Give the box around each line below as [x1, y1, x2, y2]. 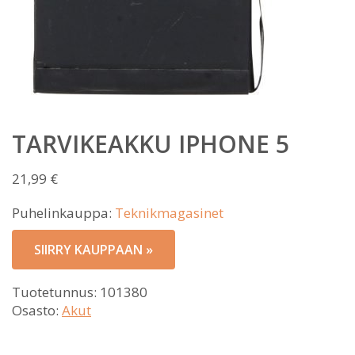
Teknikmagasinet [115, 204, 223, 222]
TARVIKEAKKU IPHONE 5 [12, 128, 289, 160]
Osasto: [12, 301, 62, 319]
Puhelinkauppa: [12, 204, 115, 222]
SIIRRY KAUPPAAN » [34, 241, 153, 258]
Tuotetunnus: [12, 283, 100, 301]
